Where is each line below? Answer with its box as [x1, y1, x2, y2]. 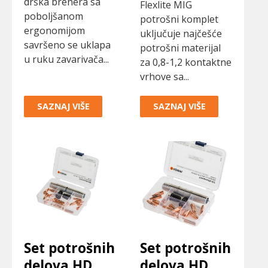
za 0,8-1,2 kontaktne [140, 56, 232, 69]
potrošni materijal [140, 41, 221, 55]
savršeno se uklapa [24, 38, 111, 52]
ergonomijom [24, 24, 85, 38]
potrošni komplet [140, 13, 218, 26]
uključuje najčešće [140, 27, 222, 41]
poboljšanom [24, 10, 83, 23]
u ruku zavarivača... [24, 53, 109, 66]
